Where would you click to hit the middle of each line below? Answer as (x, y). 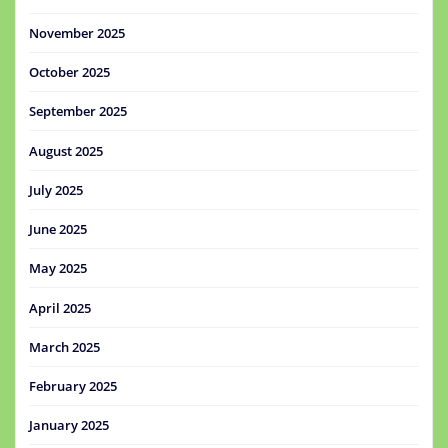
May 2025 (58, 268)
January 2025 (69, 425)
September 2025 (78, 111)
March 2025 (64, 346)
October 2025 (69, 72)
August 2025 (66, 150)
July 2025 (56, 189)
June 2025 (58, 229)
